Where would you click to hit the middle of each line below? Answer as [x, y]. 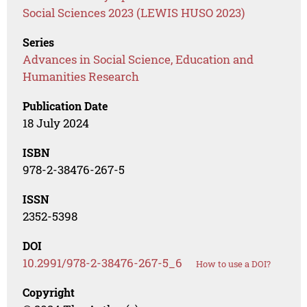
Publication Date [65, 106]
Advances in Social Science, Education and [138, 60]
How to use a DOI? [234, 264]
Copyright [49, 293]
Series [39, 42]
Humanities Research [81, 77]
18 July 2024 [56, 123]
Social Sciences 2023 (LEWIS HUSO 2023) [134, 13]
